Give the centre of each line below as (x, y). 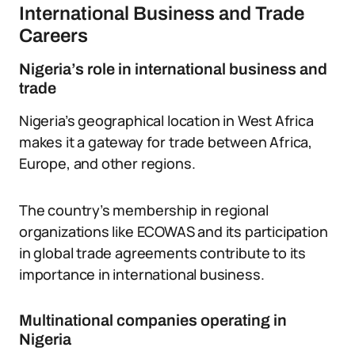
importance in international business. (142, 274)
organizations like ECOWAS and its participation (174, 231)
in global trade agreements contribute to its (163, 253)
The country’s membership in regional (144, 210)
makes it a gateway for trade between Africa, (166, 142)
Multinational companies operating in (153, 320)
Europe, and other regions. (107, 163)
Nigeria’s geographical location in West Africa (166, 120)
